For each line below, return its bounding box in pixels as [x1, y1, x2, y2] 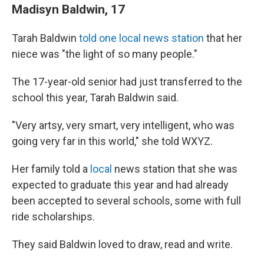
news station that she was [114, 163, 237, 175]
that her [204, 32, 242, 44]
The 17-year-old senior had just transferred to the [12, 75, 242, 88]
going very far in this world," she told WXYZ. [12, 135, 213, 147]
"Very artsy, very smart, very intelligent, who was [12, 119, 235, 131]
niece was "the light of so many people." [12, 48, 197, 60]
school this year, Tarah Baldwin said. [12, 91, 179, 104]
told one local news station [79, 32, 204, 44]
